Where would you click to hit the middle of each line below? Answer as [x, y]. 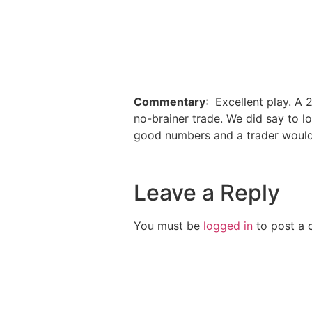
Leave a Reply [207, 193]
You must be [169, 226]
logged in [228, 226]
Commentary [170, 101]
